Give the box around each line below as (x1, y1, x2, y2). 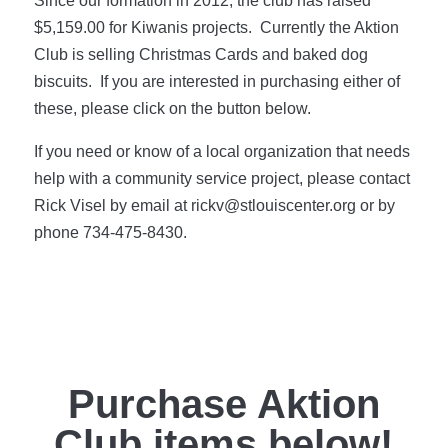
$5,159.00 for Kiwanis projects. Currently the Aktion (33, 18, 399, 36)
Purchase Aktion (67, 381, 380, 426)
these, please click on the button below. (33, 99, 311, 117)
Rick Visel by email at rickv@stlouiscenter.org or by (33, 196, 395, 214)
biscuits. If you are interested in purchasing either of (33, 72, 400, 90)
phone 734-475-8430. (33, 223, 187, 241)
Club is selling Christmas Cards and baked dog (33, 45, 368, 63)
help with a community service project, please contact (33, 169, 410, 187)
